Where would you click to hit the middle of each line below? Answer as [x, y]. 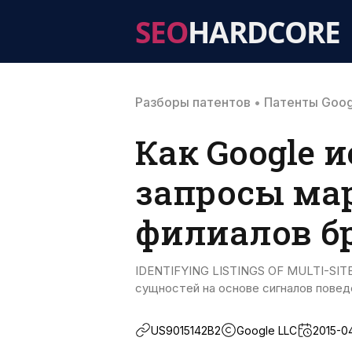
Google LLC [267, 330]
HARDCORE [264, 31]
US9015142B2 [186, 330]
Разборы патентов [193, 102]
